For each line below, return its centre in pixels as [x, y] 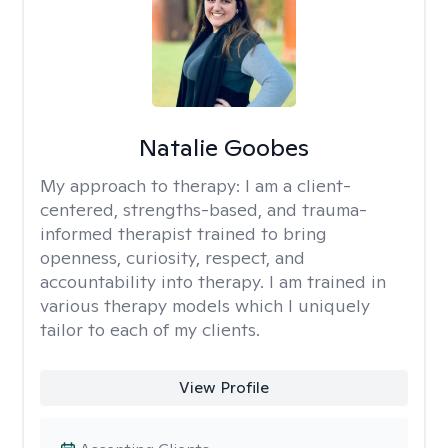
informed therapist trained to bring [183, 233]
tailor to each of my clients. [150, 329]
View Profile [223, 387]
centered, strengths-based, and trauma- [203, 209]
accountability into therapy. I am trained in [213, 281]
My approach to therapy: [142, 185]
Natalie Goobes [223, 147]
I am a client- [298, 185]
